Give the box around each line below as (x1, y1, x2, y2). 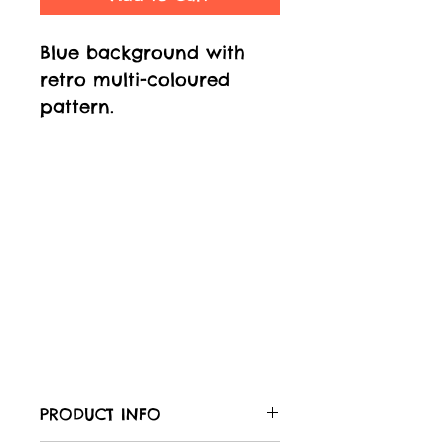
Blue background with (40, 41, 245, 64)
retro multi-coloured (40, 68, 230, 91)
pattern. (40, 95, 114, 118)
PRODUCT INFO (40, 404, 161, 424)
